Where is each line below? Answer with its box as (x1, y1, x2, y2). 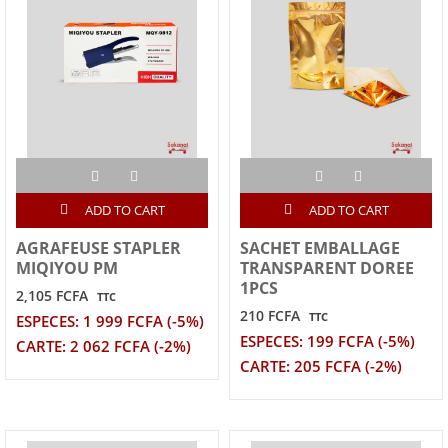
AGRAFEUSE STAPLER (16, 237, 181, 260)
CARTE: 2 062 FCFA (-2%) (16, 336, 191, 358)
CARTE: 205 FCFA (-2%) (240, 356, 402, 378)
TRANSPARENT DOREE (240, 257, 414, 280)
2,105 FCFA (16, 286, 88, 306)
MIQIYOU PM (16, 257, 118, 280)
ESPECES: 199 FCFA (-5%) (240, 331, 415, 353)
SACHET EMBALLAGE (240, 237, 400, 260)
